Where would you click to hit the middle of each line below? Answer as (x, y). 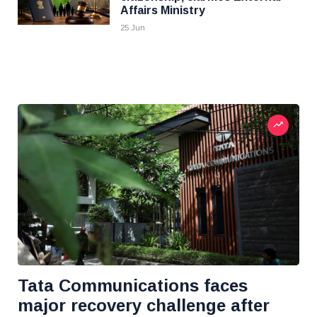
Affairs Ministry (163, 10)
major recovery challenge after (144, 305)
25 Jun (133, 28)
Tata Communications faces (133, 286)
